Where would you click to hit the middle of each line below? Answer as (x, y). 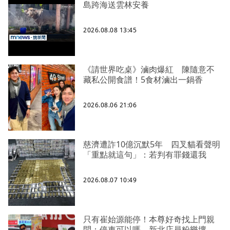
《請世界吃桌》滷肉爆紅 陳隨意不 (149, 70)
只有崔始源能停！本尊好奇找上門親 (149, 219)
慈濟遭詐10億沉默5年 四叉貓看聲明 (152, 145)
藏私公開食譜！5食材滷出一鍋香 (143, 80)
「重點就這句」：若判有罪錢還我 (145, 155)
